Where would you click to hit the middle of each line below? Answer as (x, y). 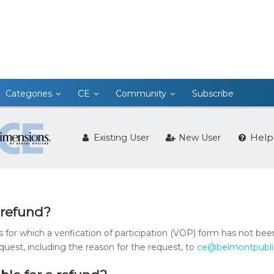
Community (141, 94)
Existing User (120, 138)
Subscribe (213, 94)
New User (198, 138)
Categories (29, 94)
